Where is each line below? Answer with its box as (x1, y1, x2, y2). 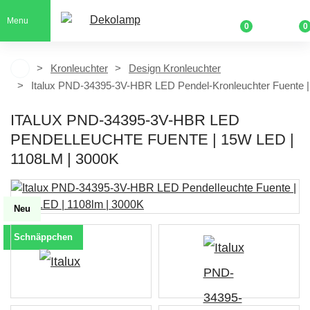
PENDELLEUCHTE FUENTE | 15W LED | (10, 131, 294, 148)
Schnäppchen (14, 232, 73, 242)
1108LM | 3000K (10, 150, 119, 167)
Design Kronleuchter (129, 62, 221, 74)
